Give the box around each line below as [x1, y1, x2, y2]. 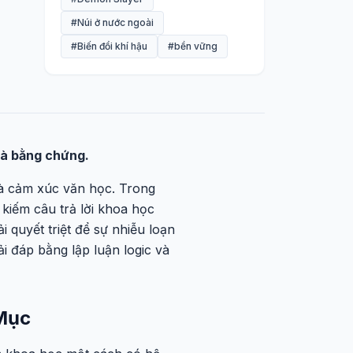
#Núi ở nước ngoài [71, 17, 154, 28]
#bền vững [168, 40, 217, 52]
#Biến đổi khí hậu [71, 40, 147, 52]
